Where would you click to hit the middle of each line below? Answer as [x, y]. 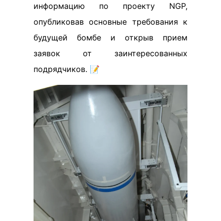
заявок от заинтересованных [110, 53]
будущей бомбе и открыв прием [110, 37]
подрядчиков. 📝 [67, 69]
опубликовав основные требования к [110, 21]
